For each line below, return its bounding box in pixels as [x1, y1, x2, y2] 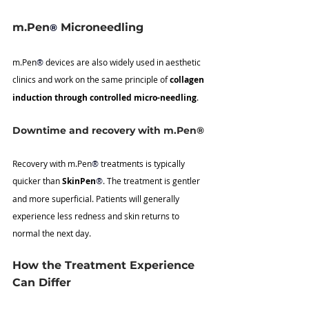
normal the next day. [12, 228, 91, 239]
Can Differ [12, 276, 71, 290]
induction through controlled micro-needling [12, 92, 197, 104]
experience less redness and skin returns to [12, 210, 181, 222]
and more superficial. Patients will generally [12, 193, 181, 205]
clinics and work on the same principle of [12, 74, 170, 86]
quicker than [12, 175, 62, 187]
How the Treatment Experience [12, 259, 198, 272]
